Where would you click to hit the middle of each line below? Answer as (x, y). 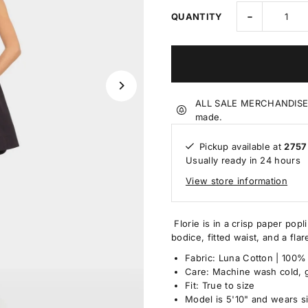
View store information (236, 180)
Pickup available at (242, 146)
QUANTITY (197, 17)
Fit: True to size (220, 286)
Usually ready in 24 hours (243, 160)
